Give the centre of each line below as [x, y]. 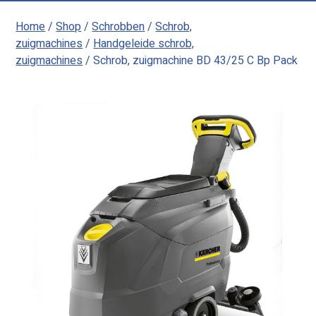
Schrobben [119, 27]
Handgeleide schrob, [144, 44]
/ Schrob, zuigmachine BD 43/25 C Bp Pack [190, 61]
